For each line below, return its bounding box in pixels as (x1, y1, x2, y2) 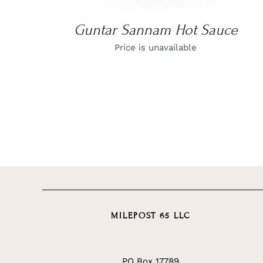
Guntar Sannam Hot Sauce (73, 21, 238, 39)
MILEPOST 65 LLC (110, 211, 190, 221)
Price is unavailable (114, 42, 197, 53)
